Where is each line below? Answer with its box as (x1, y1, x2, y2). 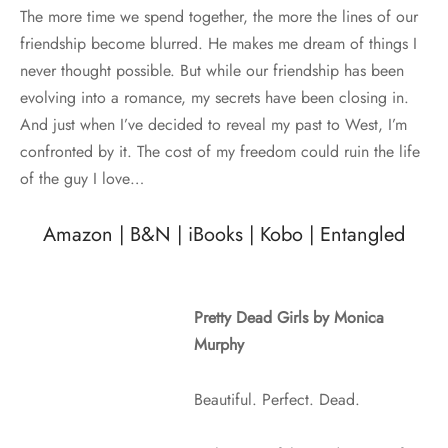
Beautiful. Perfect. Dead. (194, 387, 360, 411)
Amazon (43, 219, 113, 249)
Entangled (320, 219, 405, 249)
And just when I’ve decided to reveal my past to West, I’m (20, 112, 407, 136)
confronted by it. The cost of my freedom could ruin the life (20, 139, 420, 163)
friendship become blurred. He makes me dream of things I (20, 31, 417, 55)
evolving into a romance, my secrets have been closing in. (20, 85, 409, 109)
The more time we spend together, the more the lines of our (20, 4, 418, 28)
